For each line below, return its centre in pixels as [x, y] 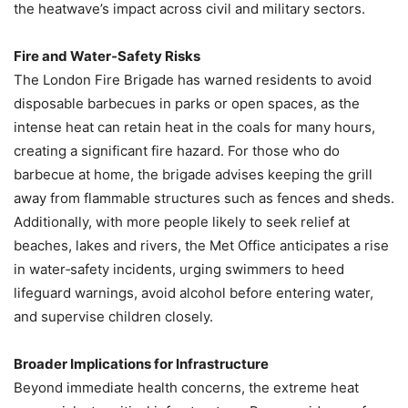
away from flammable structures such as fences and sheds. [204, 199]
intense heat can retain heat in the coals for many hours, [194, 127]
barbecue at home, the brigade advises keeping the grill [193, 175]
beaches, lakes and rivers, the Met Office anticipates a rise [201, 246]
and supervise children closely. [113, 317]
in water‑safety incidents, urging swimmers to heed [179, 270]
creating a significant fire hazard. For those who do [177, 151]
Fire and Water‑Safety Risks [107, 56]
